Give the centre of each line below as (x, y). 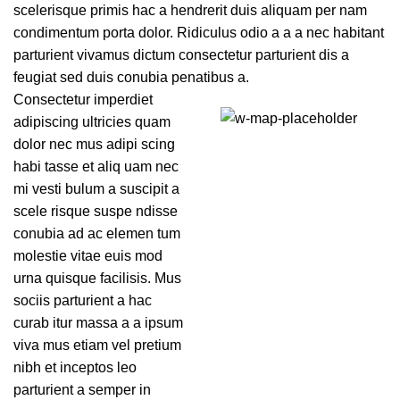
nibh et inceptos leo (75, 367)
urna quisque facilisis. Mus (97, 278)
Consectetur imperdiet (83, 100)
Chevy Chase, (288, 163)
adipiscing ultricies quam (92, 122)
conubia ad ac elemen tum (97, 233)
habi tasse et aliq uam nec (96, 167)
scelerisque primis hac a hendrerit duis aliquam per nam (190, 10)
